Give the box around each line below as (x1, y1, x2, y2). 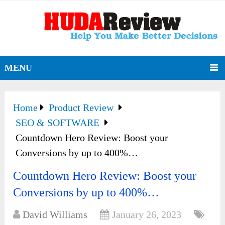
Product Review (49, 102, 114, 114)
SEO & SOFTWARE (16, 117, 100, 129)
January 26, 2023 (112, 209, 182, 220)
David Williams (23, 209, 88, 220)
